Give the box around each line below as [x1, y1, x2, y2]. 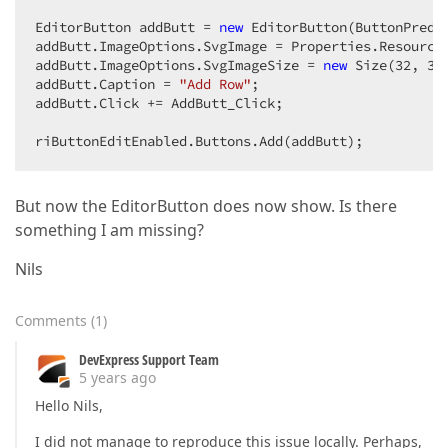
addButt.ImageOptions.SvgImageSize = [35, 56, 323, 74]
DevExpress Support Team [79, 350, 219, 369]
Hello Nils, [35, 396, 103, 415]
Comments [15, 311, 87, 330]
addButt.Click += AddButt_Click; [35, 94, 283, 112]
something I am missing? [15, 219, 204, 241]
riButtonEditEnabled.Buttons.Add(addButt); [35, 132, 363, 150]
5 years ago [79, 368, 156, 387]
